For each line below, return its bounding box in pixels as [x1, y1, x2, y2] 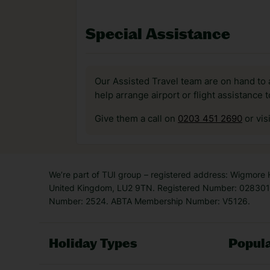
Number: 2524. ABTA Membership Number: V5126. [48, 196, 250, 206]
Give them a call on [95, 113, 178, 124]
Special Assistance [86, 25, 230, 43]
